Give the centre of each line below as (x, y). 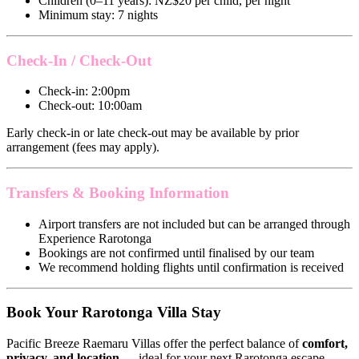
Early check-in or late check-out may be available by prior (153, 133)
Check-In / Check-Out (79, 60)
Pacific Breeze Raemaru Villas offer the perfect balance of (154, 344)
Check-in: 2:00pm (84, 91)
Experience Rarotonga (95, 238)
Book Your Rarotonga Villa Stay (114, 313)
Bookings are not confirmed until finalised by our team (176, 252)
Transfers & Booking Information (118, 193)
